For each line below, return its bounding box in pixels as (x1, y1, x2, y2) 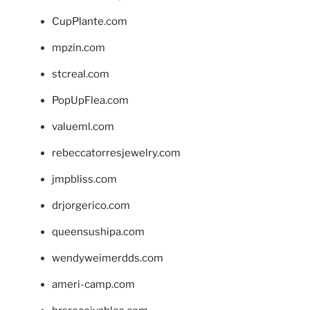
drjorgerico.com (52, 199, 130, 212)
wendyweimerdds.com (52, 251, 163, 264)
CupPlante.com (52, 15, 127, 28)
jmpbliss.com (52, 172, 117, 185)
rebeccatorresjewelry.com (52, 146, 181, 159)
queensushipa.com (52, 225, 145, 238)
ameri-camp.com (52, 277, 135, 291)
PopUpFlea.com (52, 93, 129, 107)
